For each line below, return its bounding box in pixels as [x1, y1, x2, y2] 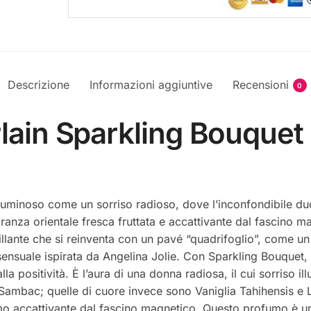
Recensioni [232, 78, 289, 92]
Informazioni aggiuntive [89, 78, 212, 92]
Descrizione [7, 78, 69, 92]
